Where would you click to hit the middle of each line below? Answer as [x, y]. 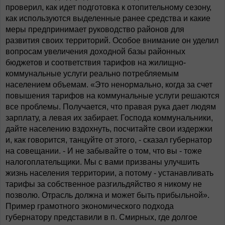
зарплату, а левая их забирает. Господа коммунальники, [109, 118]
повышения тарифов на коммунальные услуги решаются [113, 96]
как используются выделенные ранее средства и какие [108, 18]
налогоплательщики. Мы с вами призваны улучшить [102, 162]
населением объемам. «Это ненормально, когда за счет [109, 85]
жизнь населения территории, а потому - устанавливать [109, 173]
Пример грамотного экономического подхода [90, 206]
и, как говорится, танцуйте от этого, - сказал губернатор [109, 140]
